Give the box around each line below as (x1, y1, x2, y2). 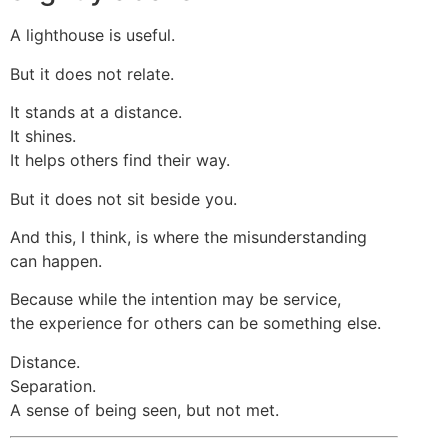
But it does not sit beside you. (10, 188, 237, 209)
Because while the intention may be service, (10, 289, 341, 310)
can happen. (10, 251, 102, 272)
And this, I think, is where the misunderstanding (10, 227, 367, 248)
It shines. (10, 126, 76, 147)
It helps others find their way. (10, 150, 230, 171)
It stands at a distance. (10, 102, 182, 123)
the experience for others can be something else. (10, 313, 381, 334)
